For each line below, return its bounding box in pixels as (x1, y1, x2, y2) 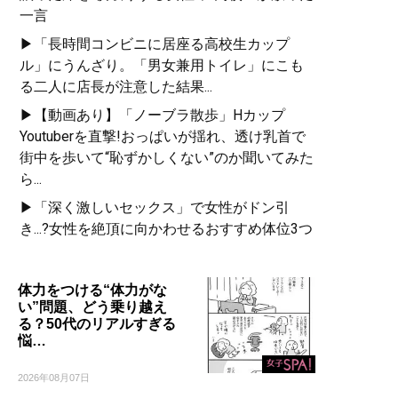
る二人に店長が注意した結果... (20, 77, 212, 95)
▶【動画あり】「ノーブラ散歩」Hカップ (20, 106, 285, 123)
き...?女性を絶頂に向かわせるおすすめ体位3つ (20, 219, 313, 237)
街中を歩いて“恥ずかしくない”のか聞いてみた (20, 148, 314, 166)
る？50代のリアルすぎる (18, 315, 176, 331)
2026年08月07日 (18, 371, 90, 383)
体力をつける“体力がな (18, 282, 167, 298)
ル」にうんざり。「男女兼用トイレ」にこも (20, 56, 304, 74)
